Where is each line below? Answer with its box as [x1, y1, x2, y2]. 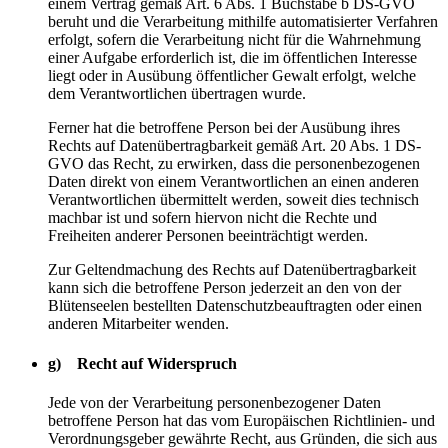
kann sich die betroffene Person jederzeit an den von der [48, 279, 401, 297]
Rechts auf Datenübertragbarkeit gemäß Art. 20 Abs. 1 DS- [48, 137, 421, 155]
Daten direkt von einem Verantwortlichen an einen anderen [48, 173, 419, 191]
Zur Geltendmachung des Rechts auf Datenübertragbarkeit [48, 261, 416, 279]
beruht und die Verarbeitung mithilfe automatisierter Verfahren [48, 13, 438, 31]
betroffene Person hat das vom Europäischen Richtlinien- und [48, 411, 435, 429]
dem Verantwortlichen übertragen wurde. [48, 85, 306, 103]
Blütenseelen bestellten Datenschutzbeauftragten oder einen [48, 297, 422, 315]
